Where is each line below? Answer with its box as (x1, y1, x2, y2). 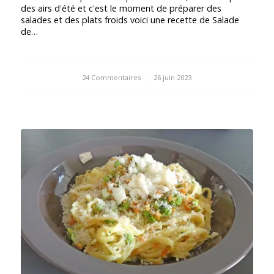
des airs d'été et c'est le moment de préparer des (20, 2, 221, 14)
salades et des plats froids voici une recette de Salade (20, 13, 239, 26)
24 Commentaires (82, 72, 141, 82)
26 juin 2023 (154, 72, 192, 82)
